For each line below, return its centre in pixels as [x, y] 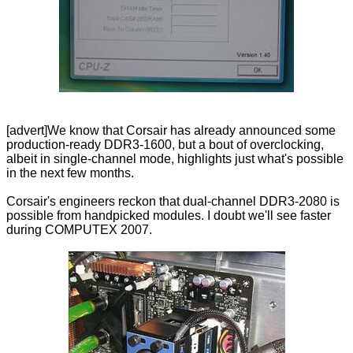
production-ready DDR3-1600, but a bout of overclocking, [165, 145]
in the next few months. [70, 173]
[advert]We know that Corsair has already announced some [171, 131]
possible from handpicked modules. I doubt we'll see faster [169, 216]
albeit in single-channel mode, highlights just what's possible [175, 159]
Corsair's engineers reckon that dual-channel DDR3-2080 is [173, 202]
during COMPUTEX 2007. [79, 230]
